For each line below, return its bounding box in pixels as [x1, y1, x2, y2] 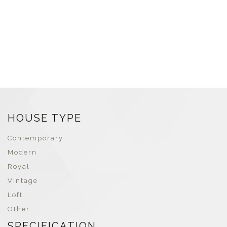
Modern [8, 148, 37, 156]
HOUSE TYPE [8, 112, 82, 124]
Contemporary [8, 134, 63, 142]
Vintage [8, 177, 38, 184]
